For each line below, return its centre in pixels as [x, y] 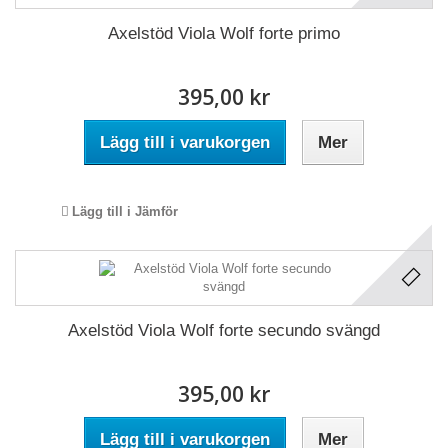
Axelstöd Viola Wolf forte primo [224, 33]
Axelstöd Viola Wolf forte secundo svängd [224, 330]
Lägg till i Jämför [125, 211]
